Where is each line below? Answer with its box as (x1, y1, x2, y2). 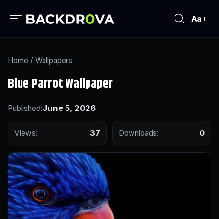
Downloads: (119, 128, 159, 138)
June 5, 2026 (43, 103, 96, 113)
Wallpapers (35, 55, 72, 65)
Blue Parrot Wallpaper (8, 73, 113, 94)
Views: (14, 128, 38, 138)
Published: (8, 103, 43, 113)
